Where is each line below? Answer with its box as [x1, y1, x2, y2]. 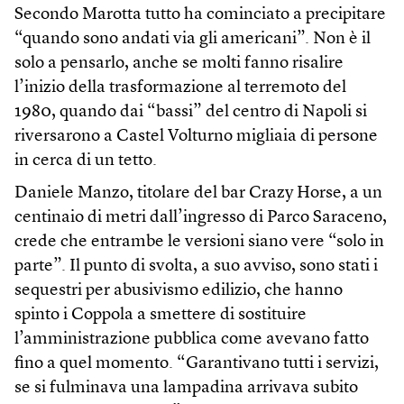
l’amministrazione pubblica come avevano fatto [14, 331, 369, 349]
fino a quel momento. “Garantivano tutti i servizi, [14, 355, 379, 373]
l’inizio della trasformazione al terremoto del [14, 79, 346, 97]
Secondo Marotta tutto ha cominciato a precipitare [14, 6, 386, 24]
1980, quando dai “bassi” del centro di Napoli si [14, 104, 367, 122]
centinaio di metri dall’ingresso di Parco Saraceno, [14, 209, 387, 227]
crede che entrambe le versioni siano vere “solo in [14, 234, 384, 252]
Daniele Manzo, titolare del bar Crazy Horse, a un [14, 185, 382, 203]
